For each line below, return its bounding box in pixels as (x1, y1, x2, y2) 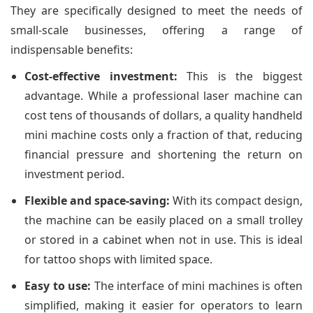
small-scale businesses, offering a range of (10, 22, 303, 38)
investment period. (24, 166, 124, 182)
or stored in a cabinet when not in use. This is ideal (24, 231, 303, 247)
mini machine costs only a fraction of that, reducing (24, 126, 303, 143)
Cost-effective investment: (24, 68, 177, 84)
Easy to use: (24, 277, 92, 293)
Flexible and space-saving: (24, 192, 170, 208)
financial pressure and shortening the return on (24, 146, 303, 162)
